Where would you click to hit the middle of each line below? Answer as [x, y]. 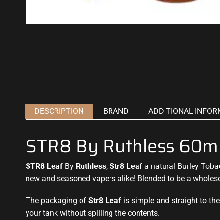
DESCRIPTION [59, 111]
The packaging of [57, 200]
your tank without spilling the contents [92, 213]
